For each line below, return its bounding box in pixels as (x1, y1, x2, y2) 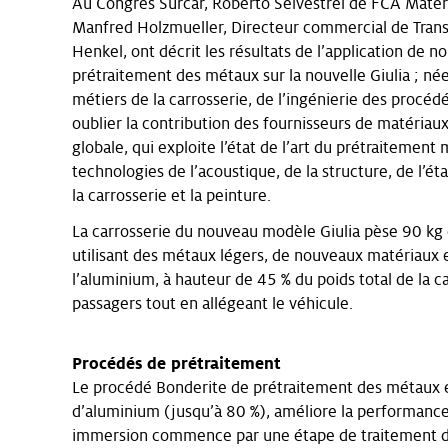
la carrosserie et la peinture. (72, 187, 271, 205)
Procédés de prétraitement (72, 355, 281, 373)
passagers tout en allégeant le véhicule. (72, 295, 353, 313)
